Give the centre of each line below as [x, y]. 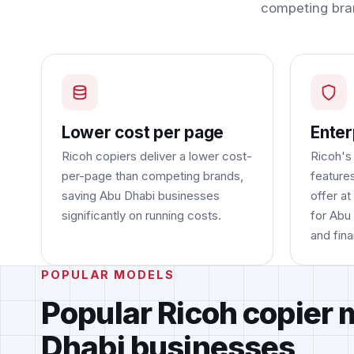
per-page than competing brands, [152, 176]
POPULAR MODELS [108, 275]
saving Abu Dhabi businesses [140, 196]
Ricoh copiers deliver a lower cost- [156, 156]
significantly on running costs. [141, 216]
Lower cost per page [143, 133]
